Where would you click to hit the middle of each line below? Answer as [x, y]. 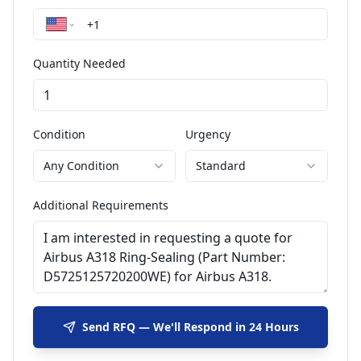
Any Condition [81, 166]
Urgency [208, 134]
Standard [221, 166]
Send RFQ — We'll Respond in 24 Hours [190, 327]
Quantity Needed [79, 63]
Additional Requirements [101, 205]
